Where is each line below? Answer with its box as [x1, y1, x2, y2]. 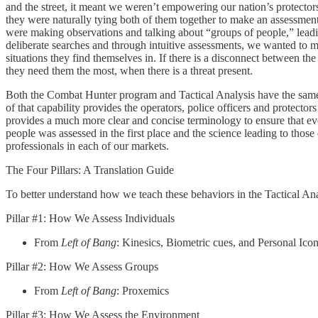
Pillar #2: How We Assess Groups [6, 260, 158, 273]
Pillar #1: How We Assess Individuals [6, 212, 175, 224]
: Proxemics [116, 284, 169, 297]
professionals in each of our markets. [6, 139, 169, 152]
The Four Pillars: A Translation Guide [6, 163, 174, 176]
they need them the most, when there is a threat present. [6, 64, 253, 77]
